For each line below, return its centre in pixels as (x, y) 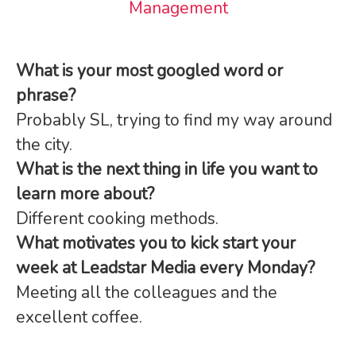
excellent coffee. (79, 317)
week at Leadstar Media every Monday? (165, 268)
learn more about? (85, 194)
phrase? (46, 95)
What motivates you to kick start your (156, 243)
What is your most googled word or (149, 71)
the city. (44, 145)
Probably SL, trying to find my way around (174, 120)
